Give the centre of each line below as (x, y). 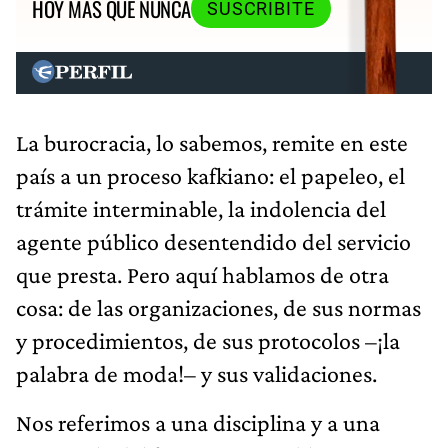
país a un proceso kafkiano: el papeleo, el (210, 175)
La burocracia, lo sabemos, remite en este (212, 142)
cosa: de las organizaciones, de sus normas (218, 307)
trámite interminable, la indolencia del (201, 208)
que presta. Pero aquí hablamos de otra (202, 274)
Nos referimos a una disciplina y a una (198, 422)
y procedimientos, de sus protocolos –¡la (208, 340)
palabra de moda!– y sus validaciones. (196, 373)
